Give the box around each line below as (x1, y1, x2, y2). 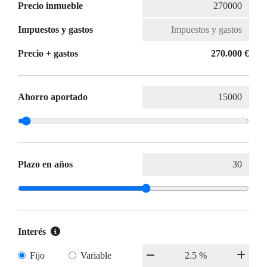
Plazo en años (18, 159, 73, 170)
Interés (18, 226, 46, 237)
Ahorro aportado (18, 92, 88, 103)
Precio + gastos (18, 48, 78, 59)
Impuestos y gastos (18, 24, 93, 35)
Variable (80, 250, 111, 261)
